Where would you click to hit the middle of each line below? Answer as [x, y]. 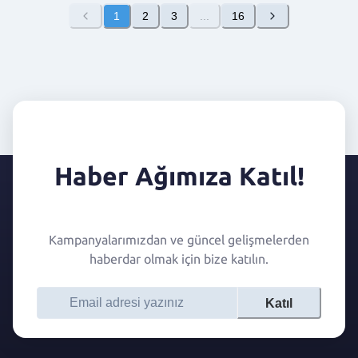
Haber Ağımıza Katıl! [179, 176]
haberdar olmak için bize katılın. [179, 259]
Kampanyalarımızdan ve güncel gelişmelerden [179, 240]
